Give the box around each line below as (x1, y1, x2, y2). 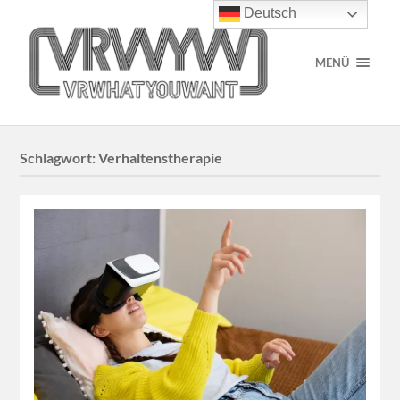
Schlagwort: (20, 149, 99, 167)
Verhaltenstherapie (98, 149, 223, 167)
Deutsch (240, 5, 297, 21)
